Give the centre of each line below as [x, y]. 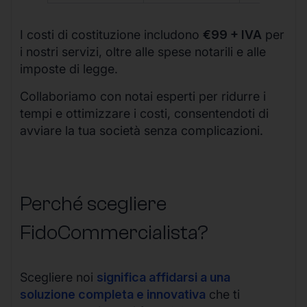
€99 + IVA [232, 35]
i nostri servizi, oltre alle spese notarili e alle [143, 52]
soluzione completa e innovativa [113, 294]
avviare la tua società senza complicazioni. [142, 130]
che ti [223, 294]
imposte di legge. [69, 69]
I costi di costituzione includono [111, 35]
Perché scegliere [93, 204]
